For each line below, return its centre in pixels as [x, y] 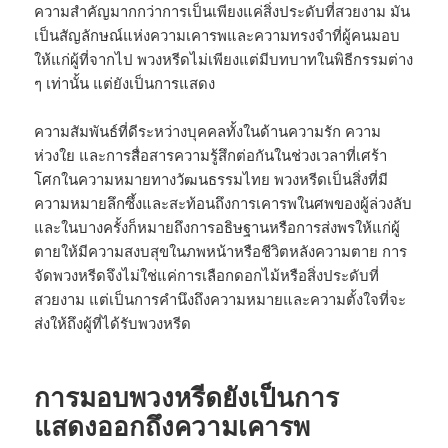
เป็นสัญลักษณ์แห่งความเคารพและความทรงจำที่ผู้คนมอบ [217, 35]
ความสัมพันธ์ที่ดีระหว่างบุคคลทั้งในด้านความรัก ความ [208, 131]
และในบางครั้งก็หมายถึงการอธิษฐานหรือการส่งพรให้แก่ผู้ [217, 227]
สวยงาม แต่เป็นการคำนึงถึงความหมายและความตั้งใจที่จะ [220, 299]
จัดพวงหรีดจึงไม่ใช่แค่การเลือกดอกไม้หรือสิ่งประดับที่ [207, 275]
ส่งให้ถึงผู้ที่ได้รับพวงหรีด [113, 323]
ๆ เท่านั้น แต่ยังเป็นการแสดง [125, 83]
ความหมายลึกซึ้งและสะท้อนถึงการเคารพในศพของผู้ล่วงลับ [223, 203]
